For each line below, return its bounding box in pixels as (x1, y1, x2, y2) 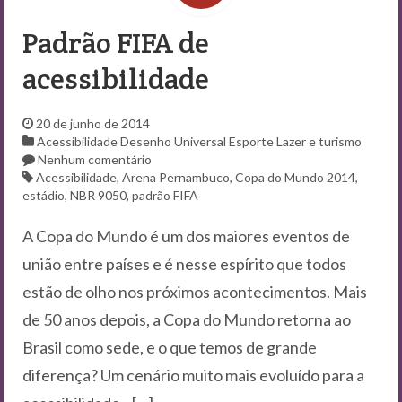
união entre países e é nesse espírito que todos (22, 254, 346, 275)
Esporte (229, 134, 274, 150)
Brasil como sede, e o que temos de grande (22, 337, 317, 358)
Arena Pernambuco (122, 170, 230, 186)
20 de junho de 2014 (36, 116, 150, 132)
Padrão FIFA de (22, 24, 209, 62)
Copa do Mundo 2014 (235, 170, 355, 186)
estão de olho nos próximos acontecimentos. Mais (22, 282, 367, 302)
